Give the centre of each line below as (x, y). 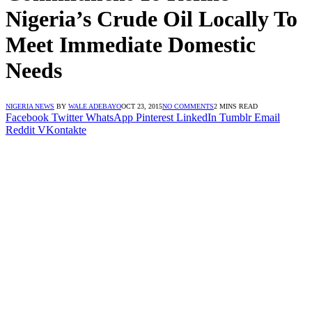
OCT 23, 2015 (142, 106)
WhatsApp (109, 117)
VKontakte (62, 130)
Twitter (67, 117)
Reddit (20, 130)
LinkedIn (196, 117)
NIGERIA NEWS (30, 106)
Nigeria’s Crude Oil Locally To (151, 19)
